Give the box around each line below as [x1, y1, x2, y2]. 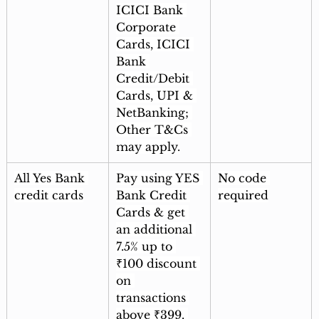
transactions [115, 291, 189, 305]
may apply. [115, 140, 180, 155]
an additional [115, 222, 196, 237]
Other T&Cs [115, 122, 192, 137]
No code [217, 171, 270, 186]
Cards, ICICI [115, 37, 194, 52]
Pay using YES [115, 171, 203, 186]
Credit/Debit [115, 71, 193, 86]
